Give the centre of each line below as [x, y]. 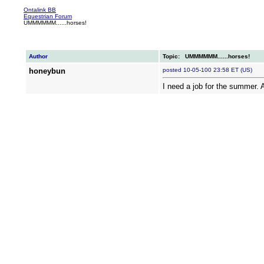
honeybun [47, 71]
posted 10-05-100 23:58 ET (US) [210, 70]
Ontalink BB [40, 10]
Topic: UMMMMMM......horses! [206, 56]
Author [38, 56]
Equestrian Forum [48, 16]
